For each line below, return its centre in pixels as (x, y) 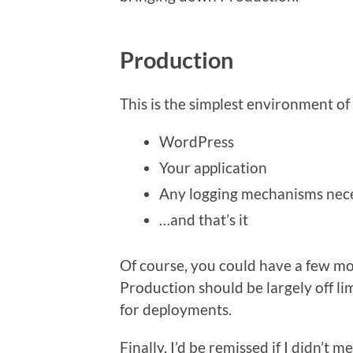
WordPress (197, 141)
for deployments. (176, 309)
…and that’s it (204, 219)
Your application (213, 167)
